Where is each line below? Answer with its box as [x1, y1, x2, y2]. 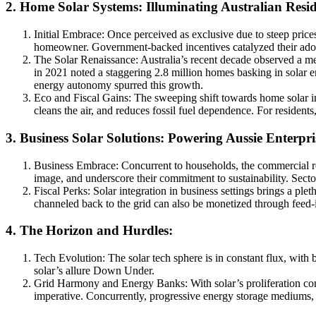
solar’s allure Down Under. [34, 265, 154, 276]
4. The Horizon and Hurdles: [6, 223, 173, 238]
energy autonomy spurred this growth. [34, 79, 203, 92]
